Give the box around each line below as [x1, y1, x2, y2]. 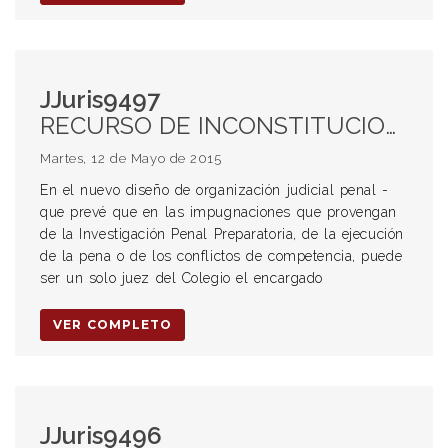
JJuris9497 [40, 85, 160, 114]
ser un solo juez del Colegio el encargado [40, 270, 323, 286]
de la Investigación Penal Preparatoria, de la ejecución [40, 226, 404, 242]
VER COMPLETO [53, 317, 172, 332]
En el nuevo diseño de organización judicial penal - [40, 182, 389, 198]
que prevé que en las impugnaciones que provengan [40, 204, 397, 220]
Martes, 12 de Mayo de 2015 [40, 151, 222, 166]
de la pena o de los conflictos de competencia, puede [40, 248, 403, 264]
